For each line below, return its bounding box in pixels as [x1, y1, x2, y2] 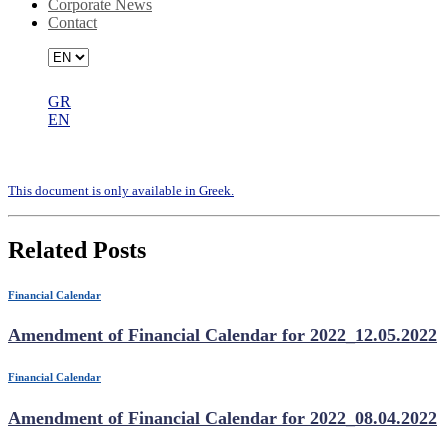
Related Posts [8, 236, 146, 263]
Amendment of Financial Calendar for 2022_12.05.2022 [8, 325, 437, 346]
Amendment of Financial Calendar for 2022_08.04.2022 [8, 408, 437, 429]
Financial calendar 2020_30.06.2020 [8, 136, 405, 166]
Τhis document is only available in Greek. [8, 183, 234, 198]
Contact [48, 13, 97, 31]
